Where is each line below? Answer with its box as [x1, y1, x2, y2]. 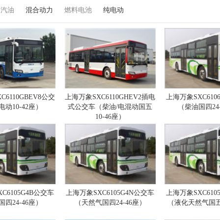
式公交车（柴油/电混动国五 [68, 103, 152, 110]
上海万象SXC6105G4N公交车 [66, 189, 154, 196]
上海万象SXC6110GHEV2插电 [65, 93, 155, 101]
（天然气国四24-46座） [74, 199, 146, 206]
